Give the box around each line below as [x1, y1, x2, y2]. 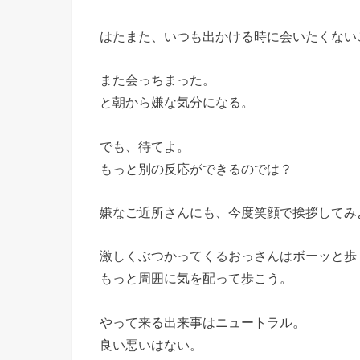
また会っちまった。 [100, 72, 215, 88]
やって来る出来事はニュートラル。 [100, 314, 305, 329]
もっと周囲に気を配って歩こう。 [100, 271, 292, 286]
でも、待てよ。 [100, 138, 190, 153]
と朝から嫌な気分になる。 [100, 95, 254, 110]
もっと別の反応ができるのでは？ [100, 161, 292, 176]
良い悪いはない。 [100, 337, 202, 352]
